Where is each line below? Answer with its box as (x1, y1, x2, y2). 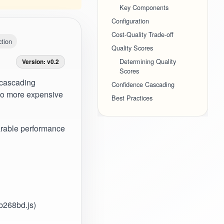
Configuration (111, 16, 149, 26)
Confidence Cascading (111, 79, 175, 89)
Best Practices (111, 93, 153, 103)
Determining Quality (119, 56, 176, 66)
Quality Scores (111, 43, 153, 53)
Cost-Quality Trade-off (111, 29, 174, 39)
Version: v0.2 (21, 57, 59, 66)
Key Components (119, 2, 169, 12)
